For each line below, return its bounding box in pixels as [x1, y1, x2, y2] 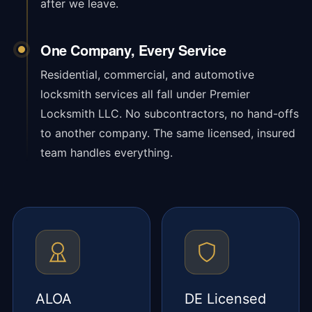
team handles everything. [40, 145, 173, 159]
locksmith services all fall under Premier [40, 86, 250, 101]
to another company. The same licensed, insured [40, 125, 295, 140]
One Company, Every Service [40, 39, 226, 60]
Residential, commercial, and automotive [40, 67, 254, 81]
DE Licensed [185, 290, 266, 307]
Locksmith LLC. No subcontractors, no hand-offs [40, 106, 299, 120]
